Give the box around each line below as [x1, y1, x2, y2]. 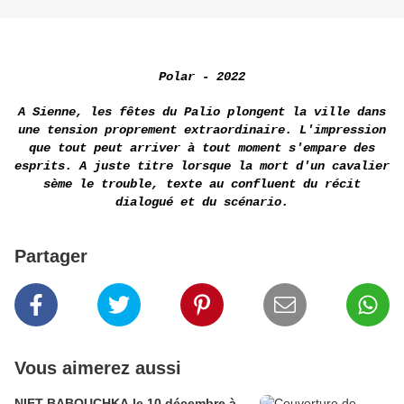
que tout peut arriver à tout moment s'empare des [29, 141, 375, 156]
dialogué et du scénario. [115, 195, 289, 210]
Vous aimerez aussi [14, 358, 181, 379]
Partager [14, 246, 87, 267]
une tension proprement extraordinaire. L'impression [18, 123, 386, 138]
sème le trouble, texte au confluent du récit [43, 177, 361, 192]
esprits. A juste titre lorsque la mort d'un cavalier [14, 159, 390, 174]
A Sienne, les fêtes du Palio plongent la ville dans [18, 105, 386, 120]
